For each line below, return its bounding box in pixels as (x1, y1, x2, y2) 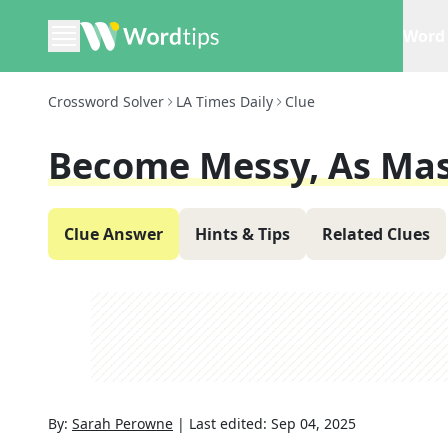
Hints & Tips (195, 223, 290, 245)
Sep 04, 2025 (271, 414, 356, 433)
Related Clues (322, 223, 430, 245)
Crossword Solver (48, 92, 164, 111)
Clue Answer (64, 223, 163, 245)
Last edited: (189, 414, 271, 433)
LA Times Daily (176, 92, 273, 111)
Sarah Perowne (72, 414, 173, 433)
